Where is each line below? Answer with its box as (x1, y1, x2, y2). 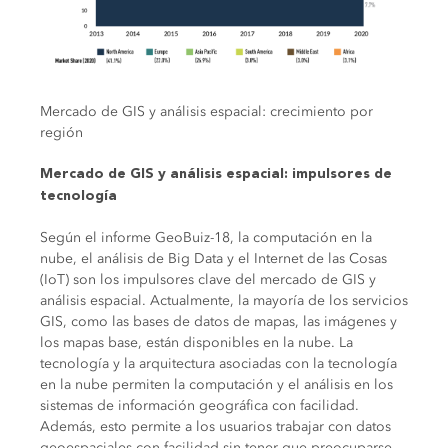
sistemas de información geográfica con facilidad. (40, 396, 359, 414)
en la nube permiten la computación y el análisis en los (40, 375, 393, 393)
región (40, 123, 83, 141)
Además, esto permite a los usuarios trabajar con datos (40, 417, 391, 435)
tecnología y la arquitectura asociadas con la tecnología (40, 354, 397, 372)
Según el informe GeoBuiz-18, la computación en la (40, 228, 372, 246)
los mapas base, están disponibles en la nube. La (40, 333, 353, 351)
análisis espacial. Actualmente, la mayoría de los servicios (40, 291, 408, 309)
